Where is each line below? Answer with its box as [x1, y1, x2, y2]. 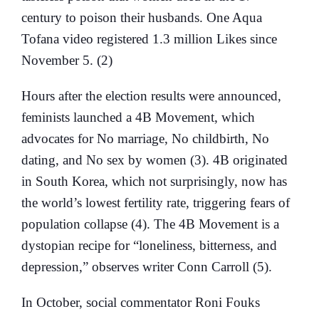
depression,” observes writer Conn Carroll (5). [21, 258, 272, 274]
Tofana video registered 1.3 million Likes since [21, 31, 277, 46]
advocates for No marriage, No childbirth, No [21, 130, 269, 146]
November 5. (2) [21, 52, 113, 68]
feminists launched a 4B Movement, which [21, 109, 255, 125]
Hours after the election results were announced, [21, 88, 281, 103]
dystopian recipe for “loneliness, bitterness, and [21, 237, 277, 253]
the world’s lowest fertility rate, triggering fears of [21, 194, 290, 210]
